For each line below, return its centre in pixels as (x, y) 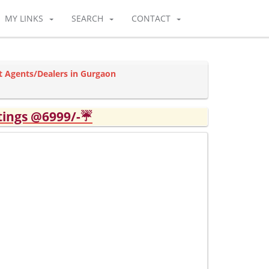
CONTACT (151, 18)
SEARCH (87, 18)
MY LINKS (24, 18)
